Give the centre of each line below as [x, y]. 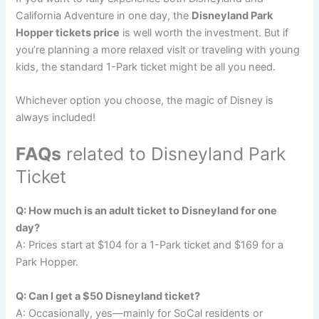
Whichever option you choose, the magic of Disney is [145, 101]
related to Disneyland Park [174, 154]
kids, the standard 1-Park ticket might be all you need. [146, 67]
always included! [56, 118]
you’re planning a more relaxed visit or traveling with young [158, 49]
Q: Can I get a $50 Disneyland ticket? [108, 296]
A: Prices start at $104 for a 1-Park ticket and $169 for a [150, 245]
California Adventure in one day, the [104, 15]
